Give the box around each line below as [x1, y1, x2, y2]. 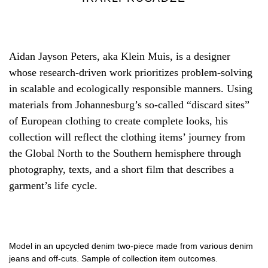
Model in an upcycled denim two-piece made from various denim [9, 241, 253, 251]
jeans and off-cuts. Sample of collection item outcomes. [9, 254, 218, 264]
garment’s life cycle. [9, 179, 98, 192]
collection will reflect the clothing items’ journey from [9, 131, 245, 144]
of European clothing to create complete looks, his [9, 115, 228, 127]
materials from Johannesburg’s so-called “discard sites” [9, 99, 249, 111]
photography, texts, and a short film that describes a [9, 163, 234, 176]
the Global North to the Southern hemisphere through [9, 147, 241, 160]
